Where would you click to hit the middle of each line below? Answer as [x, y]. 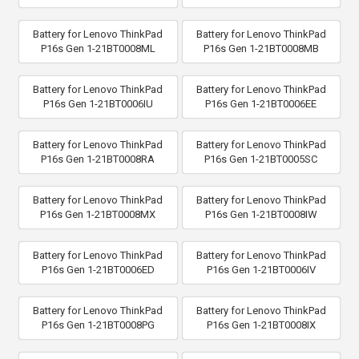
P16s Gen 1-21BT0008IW [261, 214]
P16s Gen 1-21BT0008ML [98, 48]
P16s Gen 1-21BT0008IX [261, 325]
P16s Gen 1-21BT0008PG [98, 325]
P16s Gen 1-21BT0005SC [261, 159]
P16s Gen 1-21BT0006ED [98, 269]
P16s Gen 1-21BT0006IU [98, 103]
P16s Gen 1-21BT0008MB [261, 48]
